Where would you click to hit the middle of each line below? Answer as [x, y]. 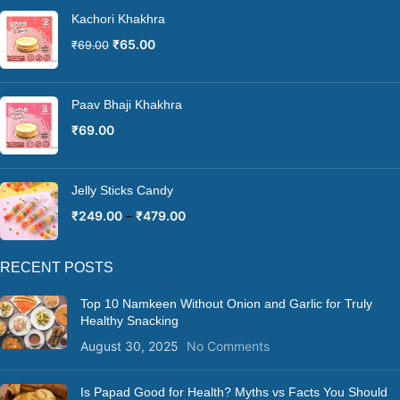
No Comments [228, 346]
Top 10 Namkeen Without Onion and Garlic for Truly [226, 304]
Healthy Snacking [129, 321]
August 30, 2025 [129, 346]
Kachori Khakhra [118, 19]
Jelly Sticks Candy [122, 191]
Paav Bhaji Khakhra [127, 105]
